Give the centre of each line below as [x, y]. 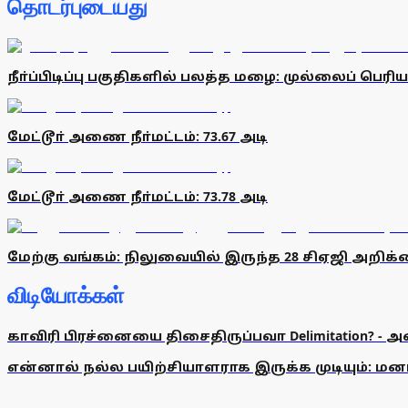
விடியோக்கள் [66, 296]
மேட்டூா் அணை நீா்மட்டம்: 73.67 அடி [138, 137]
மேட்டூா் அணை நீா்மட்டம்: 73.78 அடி [138, 197]
